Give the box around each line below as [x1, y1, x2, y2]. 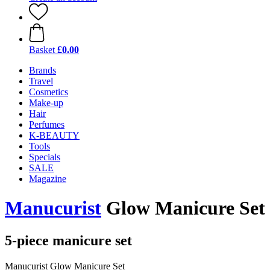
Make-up [29, 98, 63, 108]
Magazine [29, 174, 66, 184]
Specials [29, 152, 60, 162]
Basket [29, 45, 55, 55]
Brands [29, 65, 56, 75]
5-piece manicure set [5, 232, 132, 248]
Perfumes [29, 119, 64, 130]
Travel [29, 76, 53, 86]
